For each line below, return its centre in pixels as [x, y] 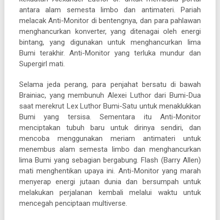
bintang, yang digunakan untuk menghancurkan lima [110, 42]
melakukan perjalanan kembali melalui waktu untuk [110, 192]
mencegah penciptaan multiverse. [73, 203]
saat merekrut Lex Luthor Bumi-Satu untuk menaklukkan [110, 106]
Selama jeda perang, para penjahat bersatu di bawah [110, 84]
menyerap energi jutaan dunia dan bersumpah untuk [110, 181]
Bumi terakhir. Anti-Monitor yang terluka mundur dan [110, 53]
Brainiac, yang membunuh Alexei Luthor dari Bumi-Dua [110, 95]
